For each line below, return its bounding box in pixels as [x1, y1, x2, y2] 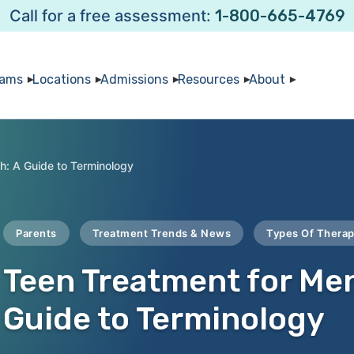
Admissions [100, 71, 168, 87]
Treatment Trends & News [92, 227, 231, 239]
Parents [16, 227, 57, 239]
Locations [32, 71, 91, 87]
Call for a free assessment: [9, 6, 215, 25]
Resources [177, 71, 239, 87]
